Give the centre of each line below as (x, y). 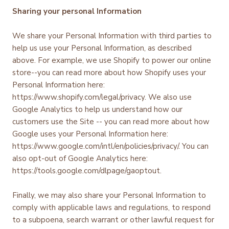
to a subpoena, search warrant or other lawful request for (113, 220)
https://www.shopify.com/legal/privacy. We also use (102, 97)
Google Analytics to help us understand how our (97, 109)
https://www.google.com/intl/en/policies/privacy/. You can (110, 146)
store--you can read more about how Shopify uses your (109, 72)
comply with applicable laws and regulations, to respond (111, 207)
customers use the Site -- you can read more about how (111, 121)
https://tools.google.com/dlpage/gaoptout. (88, 170)
